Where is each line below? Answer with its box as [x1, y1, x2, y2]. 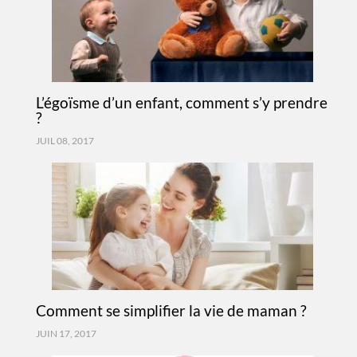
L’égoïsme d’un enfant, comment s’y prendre [35, 93, 328, 112]
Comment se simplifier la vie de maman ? [35, 301, 307, 320]
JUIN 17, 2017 [35, 328, 96, 339]
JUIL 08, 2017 [35, 135, 94, 147]
